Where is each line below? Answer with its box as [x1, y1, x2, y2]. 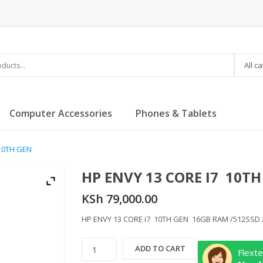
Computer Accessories [9, 107, 112, 120]
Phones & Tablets [136, 107, 217, 120]
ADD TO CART [135, 243, 186, 254]
